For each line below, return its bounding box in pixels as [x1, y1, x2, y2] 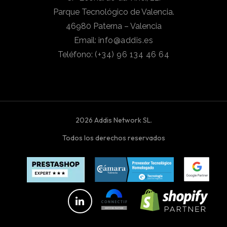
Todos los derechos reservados [62, 133, 165, 142]
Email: [73, 35, 98, 45]
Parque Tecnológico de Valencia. [53, 7, 174, 17]
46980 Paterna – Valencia [65, 21, 162, 31]
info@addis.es [98, 35, 154, 45]
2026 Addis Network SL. [75, 115, 152, 125]
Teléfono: [58, 49, 95, 59]
